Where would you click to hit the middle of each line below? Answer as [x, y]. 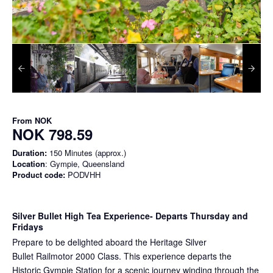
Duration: [30, 152]
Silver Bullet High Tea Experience [81, 215]
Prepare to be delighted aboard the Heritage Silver [109, 242]
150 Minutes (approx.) [87, 152]
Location [29, 163]
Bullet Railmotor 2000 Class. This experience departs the [122, 256]
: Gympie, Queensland [85, 163]
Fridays [28, 226]
